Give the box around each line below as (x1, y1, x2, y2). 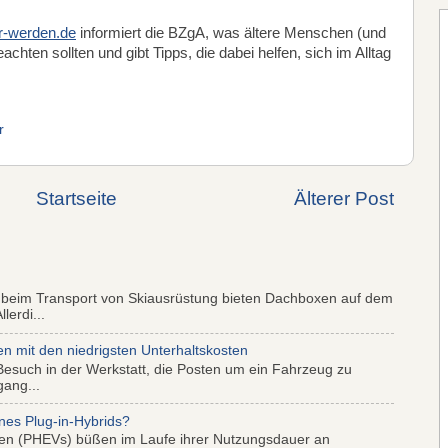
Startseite (35, 187, 117, 209)
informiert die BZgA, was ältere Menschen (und (76, 24, 386, 41)
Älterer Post (294, 187, 394, 209)
